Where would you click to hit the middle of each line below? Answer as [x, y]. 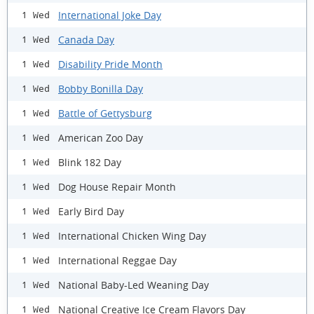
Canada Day [86, 39]
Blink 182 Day [90, 162]
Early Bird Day [91, 211]
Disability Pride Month [110, 64]
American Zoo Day [101, 137]
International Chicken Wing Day [132, 235]
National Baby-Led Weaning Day [134, 285]
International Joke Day [110, 15]
